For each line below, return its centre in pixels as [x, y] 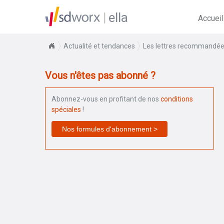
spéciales [66, 109]
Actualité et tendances [99, 46]
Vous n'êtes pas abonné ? [100, 75]
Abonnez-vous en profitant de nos [106, 99]
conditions [177, 99]
